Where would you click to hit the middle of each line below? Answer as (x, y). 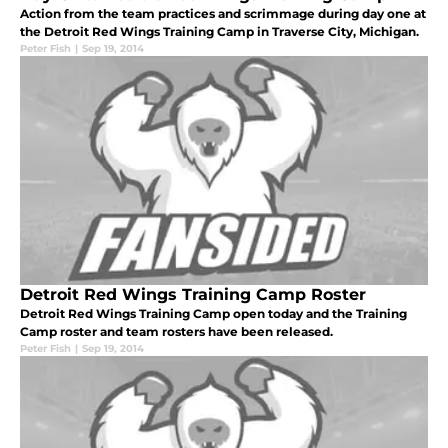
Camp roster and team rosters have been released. (176, 331)
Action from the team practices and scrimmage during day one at (223, 13)
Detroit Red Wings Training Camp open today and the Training (213, 313)
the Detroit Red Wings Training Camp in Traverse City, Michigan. (219, 31)
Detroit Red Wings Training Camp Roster (193, 294)
